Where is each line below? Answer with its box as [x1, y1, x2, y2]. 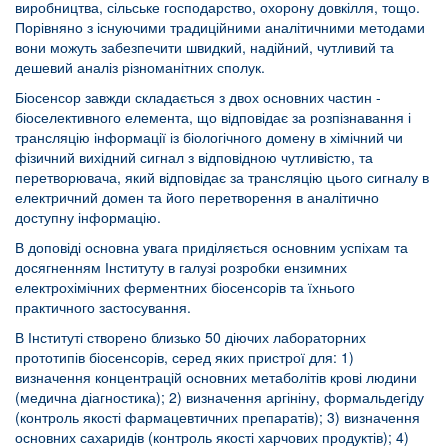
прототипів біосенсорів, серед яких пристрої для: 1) [15, 347, 354, 368]
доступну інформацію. [15, 207, 161, 228]
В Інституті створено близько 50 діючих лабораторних [15, 327, 366, 348]
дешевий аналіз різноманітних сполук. [15, 57, 265, 78]
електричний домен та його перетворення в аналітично [15, 187, 379, 208]
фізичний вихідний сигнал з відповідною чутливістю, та [15, 147, 373, 168]
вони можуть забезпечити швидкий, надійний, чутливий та [15, 37, 394, 58]
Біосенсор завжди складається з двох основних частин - [15, 87, 381, 108]
